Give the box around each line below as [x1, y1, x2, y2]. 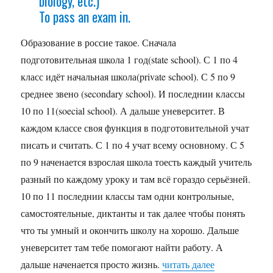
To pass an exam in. [38, 7, 130, 27]
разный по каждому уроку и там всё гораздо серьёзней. [21, 172, 251, 186]
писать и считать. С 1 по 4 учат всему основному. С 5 [21, 138, 245, 152]
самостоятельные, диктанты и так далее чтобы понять [21, 207, 246, 220]
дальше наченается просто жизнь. [21, 258, 163, 271]
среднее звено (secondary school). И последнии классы [21, 87, 246, 101]
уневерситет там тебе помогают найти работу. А [21, 241, 224, 254]
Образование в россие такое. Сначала [21, 36, 177, 49]
